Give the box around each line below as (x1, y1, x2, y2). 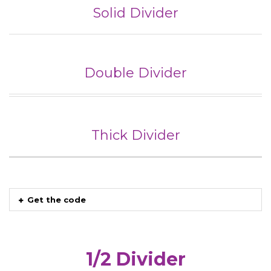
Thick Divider (91, 126, 180, 143)
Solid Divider (93, 4, 178, 21)
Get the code (27, 194, 86, 204)
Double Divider (84, 64, 187, 81)
